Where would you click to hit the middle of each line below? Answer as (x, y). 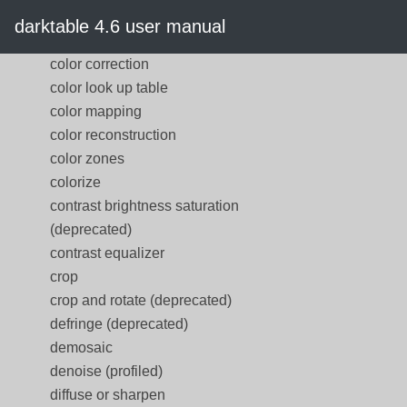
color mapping (96, 111)
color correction (99, 64)
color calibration (101, 17)
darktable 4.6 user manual (120, 26)
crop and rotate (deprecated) (141, 300)
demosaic (81, 347)
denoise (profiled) (106, 371)
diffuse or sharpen (108, 395)
